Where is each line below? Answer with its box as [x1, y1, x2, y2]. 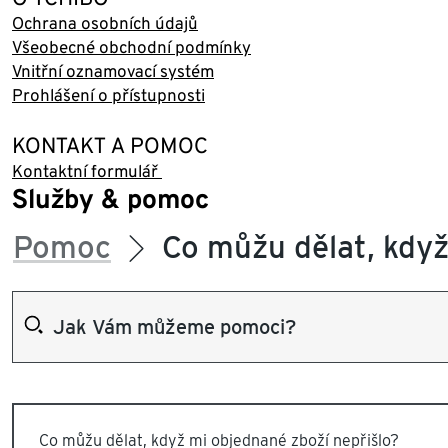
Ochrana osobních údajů [12, 13, 198, 33]
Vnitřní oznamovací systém [12, 61, 214, 81]
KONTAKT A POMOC [12, 132, 208, 158]
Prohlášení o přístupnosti [12, 85, 205, 105]
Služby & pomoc [12, 183, 209, 214]
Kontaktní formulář [12, 161, 162, 181]
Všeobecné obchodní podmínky [12, 37, 251, 57]
